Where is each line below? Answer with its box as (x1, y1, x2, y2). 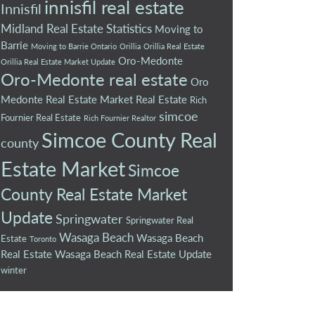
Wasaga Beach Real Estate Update (55, 247, 212, 260)
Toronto (30, 233, 56, 243)
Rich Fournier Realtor (84, 112, 156, 122)
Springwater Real (126, 214, 193, 226)
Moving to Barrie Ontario (31, 41, 117, 51)
